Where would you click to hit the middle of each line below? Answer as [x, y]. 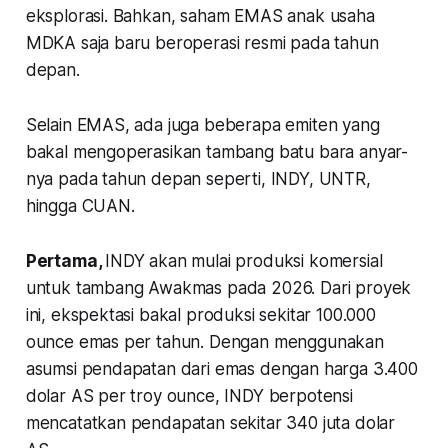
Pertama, [65, 260]
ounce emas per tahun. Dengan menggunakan [204, 341]
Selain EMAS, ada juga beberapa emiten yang [202, 124]
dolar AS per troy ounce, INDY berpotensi [189, 395]
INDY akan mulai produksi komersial [244, 260]
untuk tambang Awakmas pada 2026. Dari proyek [218, 287]
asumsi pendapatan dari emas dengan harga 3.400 [221, 368]
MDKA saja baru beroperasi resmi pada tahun [202, 42]
